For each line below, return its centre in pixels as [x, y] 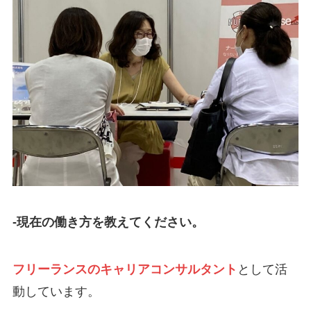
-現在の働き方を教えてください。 [108, 222]
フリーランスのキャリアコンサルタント [125, 269]
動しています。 [56, 291]
